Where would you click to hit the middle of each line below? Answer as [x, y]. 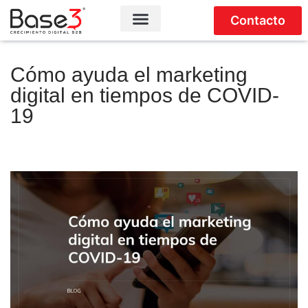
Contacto [258, 20]
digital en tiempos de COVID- [145, 96]
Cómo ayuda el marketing [129, 75]
